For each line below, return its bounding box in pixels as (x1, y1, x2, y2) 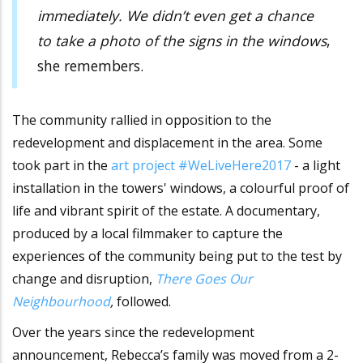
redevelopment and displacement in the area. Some (12, 134, 322, 152)
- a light (294, 156, 340, 175)
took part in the (12, 156, 111, 175)
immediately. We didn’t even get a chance (37, 5, 314, 25)
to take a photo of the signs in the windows (37, 30, 327, 50)
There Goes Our (156, 270, 253, 288)
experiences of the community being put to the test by (12, 247, 342, 266)
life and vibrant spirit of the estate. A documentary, (12, 202, 320, 220)
